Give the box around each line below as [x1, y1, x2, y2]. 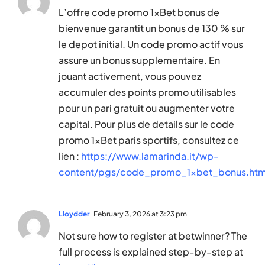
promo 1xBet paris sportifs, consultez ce [59, 134, 239, 147]
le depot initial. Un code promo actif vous [59, 38, 243, 51]
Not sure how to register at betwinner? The [59, 230, 247, 243]
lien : [59, 150, 81, 163]
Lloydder [59, 209, 89, 219]
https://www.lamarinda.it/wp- [81, 150, 219, 163]
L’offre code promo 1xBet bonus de [59, 6, 219, 19]
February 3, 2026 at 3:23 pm [92, 209, 187, 219]
